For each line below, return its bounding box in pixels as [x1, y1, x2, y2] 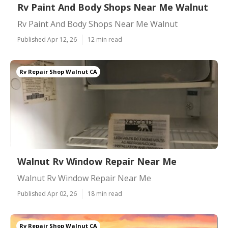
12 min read [88, 35, 122, 44]
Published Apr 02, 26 [17, 189, 77, 198]
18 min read [88, 189, 122, 198]
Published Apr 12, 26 [17, 35, 77, 44]
